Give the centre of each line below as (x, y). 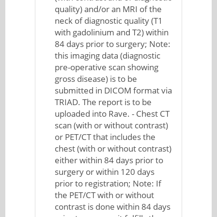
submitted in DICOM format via (114, 90)
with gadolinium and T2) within (112, 32)
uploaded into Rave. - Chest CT (112, 114)
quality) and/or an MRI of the (108, 9)
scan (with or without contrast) (112, 125)
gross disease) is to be (96, 79)
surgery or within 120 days (105, 172)
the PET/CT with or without (105, 195)
